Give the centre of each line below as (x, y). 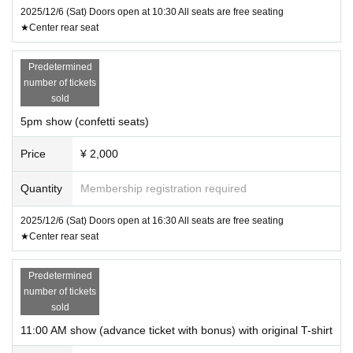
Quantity (41, 188)
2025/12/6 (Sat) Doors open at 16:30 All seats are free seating (152, 220)
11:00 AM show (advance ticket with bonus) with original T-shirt (176, 330)
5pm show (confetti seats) (85, 121)
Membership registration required (163, 188)
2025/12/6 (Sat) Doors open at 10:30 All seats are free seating (152, 11)
